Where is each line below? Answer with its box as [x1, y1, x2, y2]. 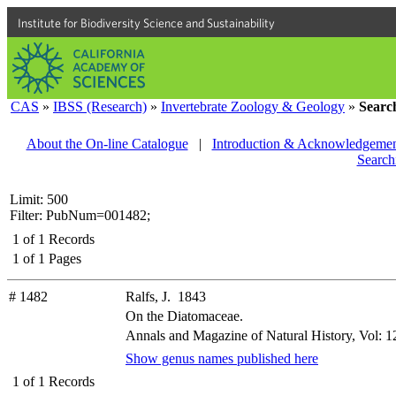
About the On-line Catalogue [26, 136, 188, 151]
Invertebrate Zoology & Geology [161, 99, 345, 114]
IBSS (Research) [53, 99, 147, 114]
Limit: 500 [10, 192, 68, 207]
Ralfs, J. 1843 [126, 289, 206, 304]
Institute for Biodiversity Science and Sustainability [18, 16, 275, 30]
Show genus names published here [126, 351, 318, 366]
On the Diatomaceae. [126, 308, 243, 324]
